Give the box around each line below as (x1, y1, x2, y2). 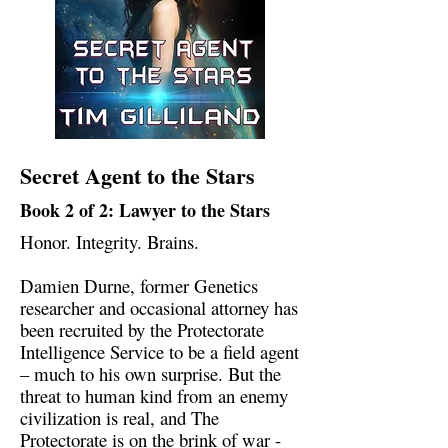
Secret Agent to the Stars (20, 159, 255, 193)
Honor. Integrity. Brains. (20, 229, 199, 255)
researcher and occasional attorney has (20, 295, 298, 321)
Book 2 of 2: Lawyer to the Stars (20, 197, 270, 224)
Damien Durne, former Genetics (20, 273, 258, 299)
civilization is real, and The (20, 405, 219, 431)
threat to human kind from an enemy (20, 383, 288, 409)
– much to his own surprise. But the (20, 361, 281, 387)
